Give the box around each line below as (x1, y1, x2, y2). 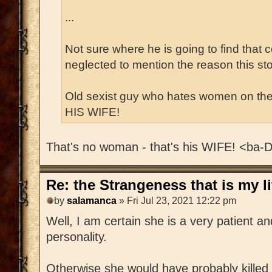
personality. (46, 230, 107, 244)
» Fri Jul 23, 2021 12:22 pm (117, 195, 236, 206)
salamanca (67, 195, 117, 206)
